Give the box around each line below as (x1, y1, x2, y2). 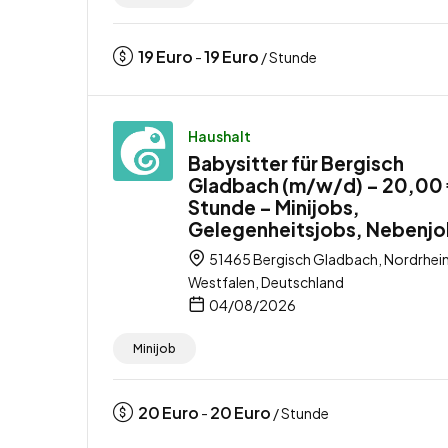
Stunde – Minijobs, (188, 194, 360, 219)
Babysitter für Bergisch (188, 150, 404, 175)
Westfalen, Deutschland (188, 272, 344, 291)
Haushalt (188, 126, 251, 145)
